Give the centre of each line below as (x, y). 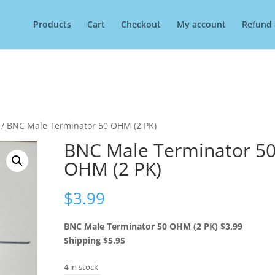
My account (201, 24)
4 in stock (81, 267)
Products (52, 24)
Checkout (141, 24)
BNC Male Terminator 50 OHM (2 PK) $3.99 (153, 226)
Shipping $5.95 (94, 240)
